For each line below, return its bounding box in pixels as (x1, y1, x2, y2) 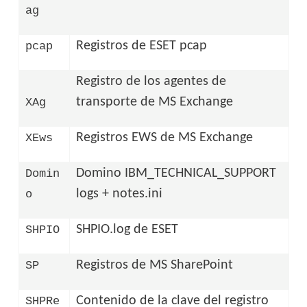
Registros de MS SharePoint (76, 258, 234, 272)
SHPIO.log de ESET (76, 222, 179, 236)
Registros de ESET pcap (76, 38, 208, 53)
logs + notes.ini (76, 186, 163, 201)
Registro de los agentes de (76, 74, 227, 88)
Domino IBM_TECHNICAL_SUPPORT (76, 166, 277, 180)
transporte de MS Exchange (76, 95, 234, 109)
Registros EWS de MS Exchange (76, 130, 254, 145)
